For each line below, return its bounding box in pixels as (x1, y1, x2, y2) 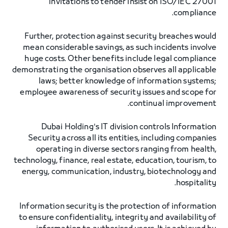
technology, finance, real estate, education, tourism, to (13, 156, 217, 166)
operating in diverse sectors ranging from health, (36, 145, 217, 155)
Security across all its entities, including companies (28, 133, 217, 144)
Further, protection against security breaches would (24, 32, 217, 42)
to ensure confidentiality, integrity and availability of (18, 213, 217, 223)
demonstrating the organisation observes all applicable (12, 65, 217, 75)
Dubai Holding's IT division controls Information (41, 122, 217, 132)
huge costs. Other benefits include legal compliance (24, 54, 217, 64)
